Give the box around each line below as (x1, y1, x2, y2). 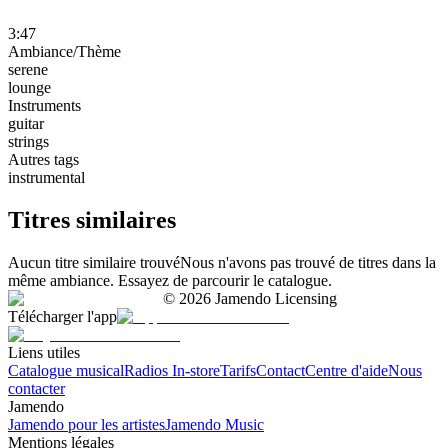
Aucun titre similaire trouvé (8, 253, 180, 271)
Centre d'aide (305, 361, 388, 379)
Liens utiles (8, 343, 80, 361)
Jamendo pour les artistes (8, 415, 165, 433)
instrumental (8, 168, 85, 186)
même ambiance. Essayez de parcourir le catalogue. (8, 271, 332, 289)
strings (8, 132, 49, 150)
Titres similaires (8, 206, 176, 233)
